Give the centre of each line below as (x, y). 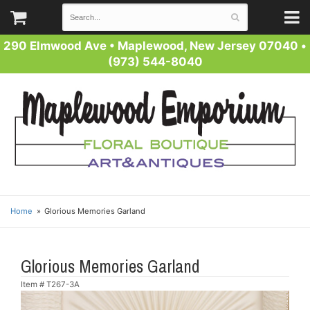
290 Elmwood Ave (55, 46)
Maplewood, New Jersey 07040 (208, 46)
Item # (34, 284)
